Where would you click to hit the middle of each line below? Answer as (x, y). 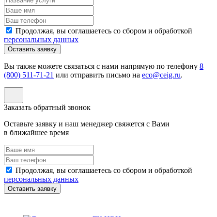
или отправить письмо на (98, 75)
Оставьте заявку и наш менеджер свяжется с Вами (87, 124)
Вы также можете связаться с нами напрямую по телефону (102, 66)
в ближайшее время (36, 132)
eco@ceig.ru (161, 75)
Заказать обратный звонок (47, 107)
